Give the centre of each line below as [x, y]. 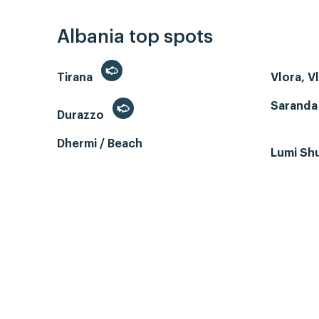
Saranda [294, 106]
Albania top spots [135, 37]
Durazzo [82, 116]
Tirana [76, 78]
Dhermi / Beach [100, 144]
